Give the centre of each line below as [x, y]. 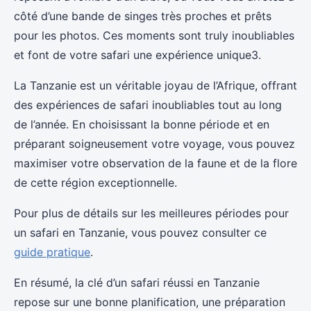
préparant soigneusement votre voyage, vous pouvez [154, 144]
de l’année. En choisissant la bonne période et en [142, 124]
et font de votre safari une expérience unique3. [137, 55]
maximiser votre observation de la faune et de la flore [155, 163]
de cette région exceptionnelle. [95, 183]
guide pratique [52, 252]
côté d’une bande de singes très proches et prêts [143, 16]
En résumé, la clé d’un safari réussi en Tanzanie [137, 283]
